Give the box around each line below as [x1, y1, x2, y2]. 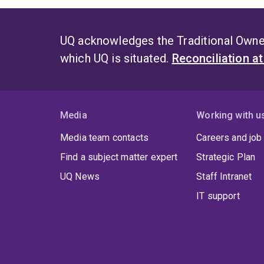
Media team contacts [60, 132, 149, 144]
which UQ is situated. [60, 51, 172, 66]
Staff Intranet [196, 171, 252, 183]
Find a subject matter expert [60, 151, 178, 163]
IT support [196, 190, 240, 202]
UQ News [60, 171, 100, 183]
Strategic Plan [196, 151, 256, 163]
